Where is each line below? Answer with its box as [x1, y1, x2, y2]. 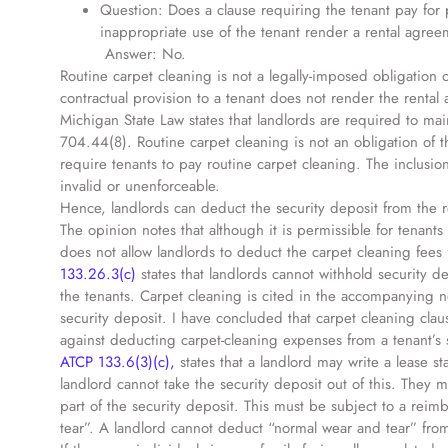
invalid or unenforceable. [60, 175, 220, 197]
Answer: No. [60, 43, 191, 65]
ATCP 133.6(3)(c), [60, 351, 175, 373]
